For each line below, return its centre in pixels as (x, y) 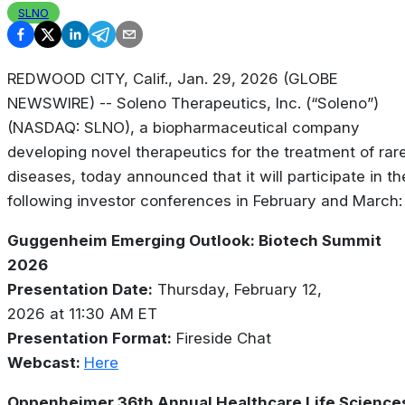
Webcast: (46, 363)
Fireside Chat (221, 339)
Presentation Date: (80, 290)
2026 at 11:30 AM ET (82, 314)
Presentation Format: (89, 339)
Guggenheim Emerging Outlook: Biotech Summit (194, 241)
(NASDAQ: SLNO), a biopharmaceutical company (184, 128)
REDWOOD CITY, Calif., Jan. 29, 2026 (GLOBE (173, 79)
